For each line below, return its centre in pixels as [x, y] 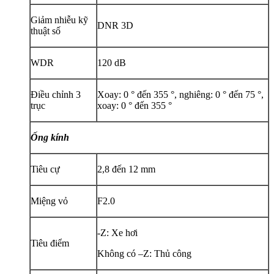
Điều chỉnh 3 [56, 94]
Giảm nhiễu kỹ [59, 20]
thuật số [46, 31]
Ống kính [50, 137]
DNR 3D [115, 25]
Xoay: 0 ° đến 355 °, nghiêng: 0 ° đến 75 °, [180, 94]
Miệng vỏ [49, 201]
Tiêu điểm [50, 243]
